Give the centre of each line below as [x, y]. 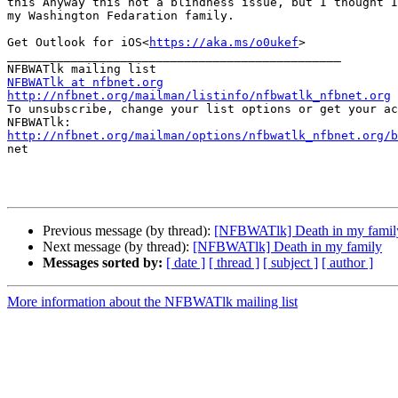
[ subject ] [291, 263]
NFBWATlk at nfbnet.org [85, 83]
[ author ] [347, 263]
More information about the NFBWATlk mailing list [152, 302]
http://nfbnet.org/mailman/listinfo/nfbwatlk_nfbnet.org [199, 96]
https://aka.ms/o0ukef [224, 43]
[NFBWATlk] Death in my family [287, 247]
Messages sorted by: [103, 263]
